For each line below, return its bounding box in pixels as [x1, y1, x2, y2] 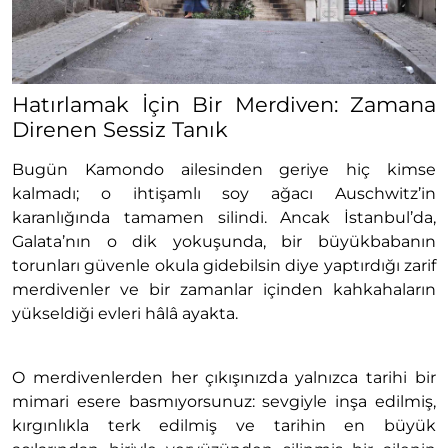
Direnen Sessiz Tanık [12, 116, 228, 142]
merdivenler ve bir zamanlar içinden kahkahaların [12, 279, 436, 299]
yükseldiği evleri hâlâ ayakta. [12, 303, 238, 323]
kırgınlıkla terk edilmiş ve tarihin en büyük [12, 415, 436, 435]
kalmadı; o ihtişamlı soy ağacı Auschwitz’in [12, 183, 436, 203]
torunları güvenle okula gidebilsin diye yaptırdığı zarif [12, 255, 436, 275]
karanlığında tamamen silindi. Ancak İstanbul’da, [12, 207, 436, 227]
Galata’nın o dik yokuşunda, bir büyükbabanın [12, 231, 436, 251]
